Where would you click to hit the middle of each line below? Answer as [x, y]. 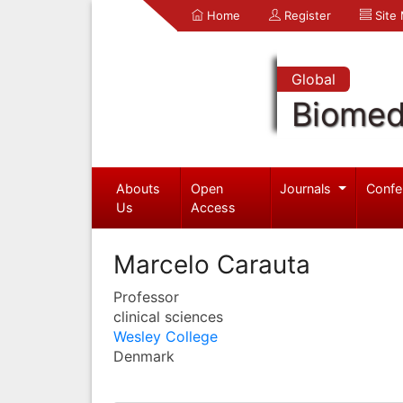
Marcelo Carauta [212, 264]
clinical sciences [168, 316]
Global [313, 79]
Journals [308, 188]
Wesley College [166, 336]
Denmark [144, 356]
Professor [146, 296]
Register [306, 15]
